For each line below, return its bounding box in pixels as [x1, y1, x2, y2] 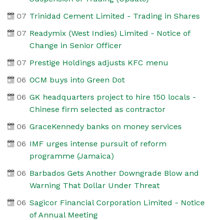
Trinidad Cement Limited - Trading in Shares [29, 11, 200, 21]
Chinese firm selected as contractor [29, 104, 165, 114]
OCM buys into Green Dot [29, 75, 125, 84]
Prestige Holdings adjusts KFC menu [29, 57, 168, 67]
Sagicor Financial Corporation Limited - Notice [29, 197, 205, 207]
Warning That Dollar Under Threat [29, 180, 160, 190]
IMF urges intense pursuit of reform [29, 138, 166, 148]
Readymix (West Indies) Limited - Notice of [29, 28, 190, 38]
